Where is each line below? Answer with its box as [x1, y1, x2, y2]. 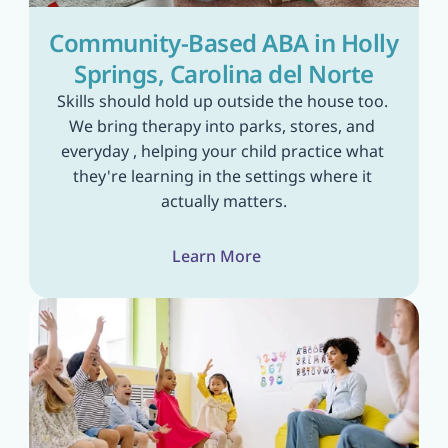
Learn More [171, 245, 261, 267]
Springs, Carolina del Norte [74, 57, 374, 90]
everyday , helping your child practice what [60, 140, 384, 162]
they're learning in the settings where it [72, 165, 372, 187]
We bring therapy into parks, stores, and [69, 115, 375, 137]
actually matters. [161, 190, 287, 212]
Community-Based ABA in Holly [49, 26, 398, 59]
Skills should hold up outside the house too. [56, 90, 388, 112]
